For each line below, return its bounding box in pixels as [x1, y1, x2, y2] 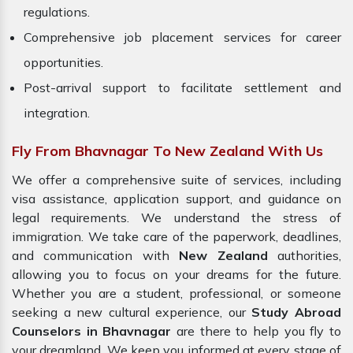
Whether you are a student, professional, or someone [12, 285, 341, 302]
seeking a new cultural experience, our [12, 304, 252, 321]
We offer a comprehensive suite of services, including [12, 172, 341, 188]
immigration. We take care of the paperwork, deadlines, [12, 229, 341, 245]
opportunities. [24, 54, 103, 71]
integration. [24, 105, 90, 121]
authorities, [267, 247, 342, 264]
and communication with [12, 247, 180, 264]
